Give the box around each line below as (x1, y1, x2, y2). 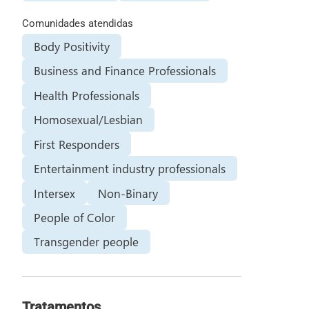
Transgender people (33, 234, 139, 250)
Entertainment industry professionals (33, 161, 226, 177)
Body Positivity (33, 38, 110, 54)
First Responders (33, 136, 119, 152)
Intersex (33, 185, 75, 201)
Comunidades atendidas (21, 17, 133, 30)
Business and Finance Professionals (33, 63, 216, 79)
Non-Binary (98, 185, 159, 201)
